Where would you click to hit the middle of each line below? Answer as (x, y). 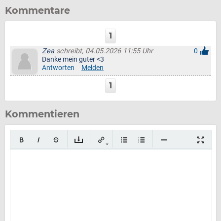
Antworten (58, 68)
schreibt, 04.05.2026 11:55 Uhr (104, 51)
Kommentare (37, 10)
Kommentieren (42, 114)
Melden (92, 68)
